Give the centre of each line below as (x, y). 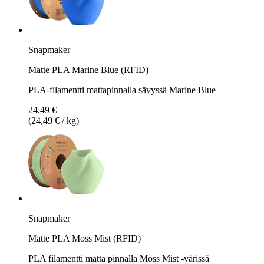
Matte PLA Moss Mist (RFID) (85, 238)
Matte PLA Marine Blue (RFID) (88, 70)
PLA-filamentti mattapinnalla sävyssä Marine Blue (122, 90)
